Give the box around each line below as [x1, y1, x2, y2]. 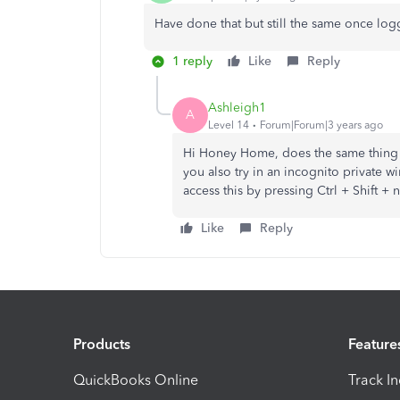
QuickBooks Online [73, 371, 198, 388]
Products [73, 335, 130, 353]
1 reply [172, 54, 212, 69]
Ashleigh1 [208, 99, 266, 115]
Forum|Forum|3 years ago [260, 118, 383, 131]
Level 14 [208, 118, 249, 131]
